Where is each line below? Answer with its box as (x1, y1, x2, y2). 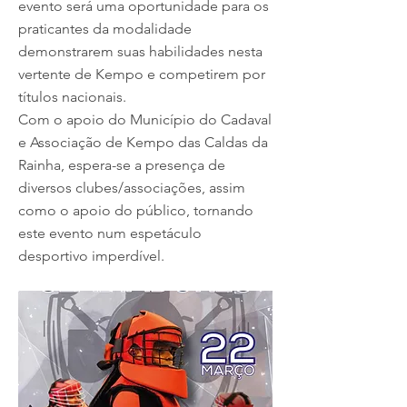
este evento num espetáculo (18, 224, 202, 242)
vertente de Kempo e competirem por (18, 65, 265, 83)
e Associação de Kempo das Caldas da (18, 134, 268, 151)
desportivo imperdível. (18, 247, 164, 264)
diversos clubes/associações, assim (18, 179, 245, 196)
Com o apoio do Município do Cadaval (18, 111, 272, 128)
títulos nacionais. (18, 88, 126, 105)
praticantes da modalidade (18, 20, 192, 37)
